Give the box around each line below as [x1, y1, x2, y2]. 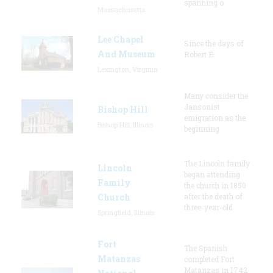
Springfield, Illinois [97, 207, 154, 217]
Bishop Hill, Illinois [97, 119, 153, 129]
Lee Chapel [97, 33, 144, 45]
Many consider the [184, 90, 248, 101]
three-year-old [184, 202, 233, 212]
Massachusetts [97, 4, 145, 14]
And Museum [97, 48, 155, 60]
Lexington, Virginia [97, 64, 158, 74]
